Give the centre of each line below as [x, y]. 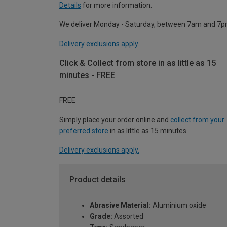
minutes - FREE [87, 75]
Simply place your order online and [115, 120]
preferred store [84, 131]
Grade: [101, 217]
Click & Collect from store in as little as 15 [138, 63]
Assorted [128, 217]
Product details [98, 180]
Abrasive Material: [120, 205]
